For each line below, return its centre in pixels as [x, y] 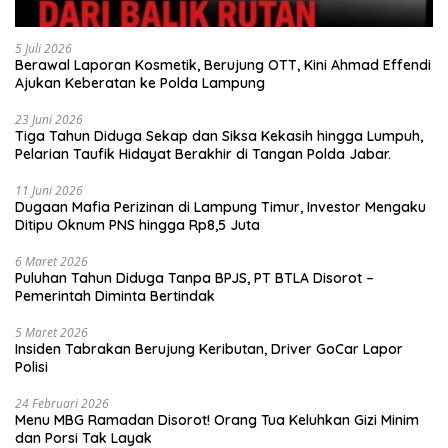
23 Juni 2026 [49, 119]
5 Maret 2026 [51, 332]
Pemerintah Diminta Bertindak [115, 295]
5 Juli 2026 [43, 48]
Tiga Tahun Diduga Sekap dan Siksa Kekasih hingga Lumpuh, [219, 135]
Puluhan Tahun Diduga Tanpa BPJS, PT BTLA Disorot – [194, 277]
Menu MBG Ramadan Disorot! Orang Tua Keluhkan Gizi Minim [217, 419]
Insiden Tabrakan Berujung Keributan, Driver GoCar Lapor [209, 348]
